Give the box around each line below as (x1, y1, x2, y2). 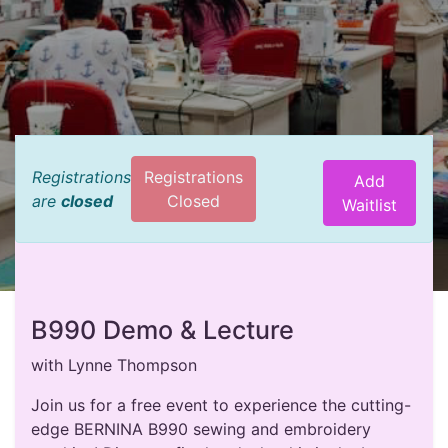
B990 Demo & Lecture (31, 314, 294, 345)
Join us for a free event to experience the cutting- (31, 394, 411, 415)
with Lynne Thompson (31, 354, 197, 375)
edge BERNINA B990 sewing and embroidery (31, 418, 371, 439)
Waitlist (342, 194, 397, 215)
